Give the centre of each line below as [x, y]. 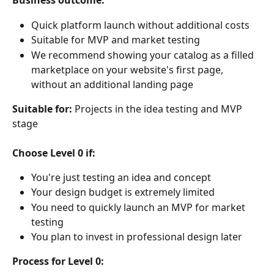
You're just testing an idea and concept [121, 177]
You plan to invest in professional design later [137, 236]
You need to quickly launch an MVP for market [139, 207]
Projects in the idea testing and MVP [158, 109]
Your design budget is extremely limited [123, 192]
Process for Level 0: [58, 261]
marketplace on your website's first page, [128, 69]
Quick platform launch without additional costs [140, 25]
